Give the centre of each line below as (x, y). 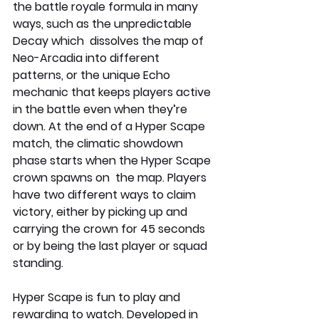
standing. (38, 263)
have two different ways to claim (106, 194)
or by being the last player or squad (111, 246)
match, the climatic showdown (99, 143)
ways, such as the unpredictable (104, 23)
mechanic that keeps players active (113, 92)
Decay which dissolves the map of (110, 41)
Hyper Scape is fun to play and (98, 297)
